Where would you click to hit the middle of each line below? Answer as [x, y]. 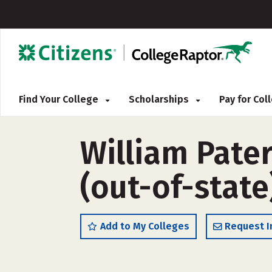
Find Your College [60, 99]
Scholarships [160, 99]
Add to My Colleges [145, 226]
